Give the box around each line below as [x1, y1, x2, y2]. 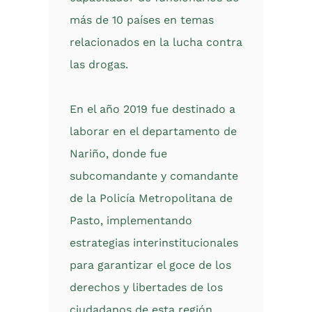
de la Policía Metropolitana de [70, 192, 233, 205]
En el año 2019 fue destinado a [70, 102, 235, 116]
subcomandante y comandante [70, 169, 238, 182]
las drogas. [70, 58, 128, 71]
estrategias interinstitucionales [70, 236, 238, 249]
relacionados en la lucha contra [70, 36, 242, 49]
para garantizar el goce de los [70, 258, 231, 272]
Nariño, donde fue [70, 147, 167, 160]
